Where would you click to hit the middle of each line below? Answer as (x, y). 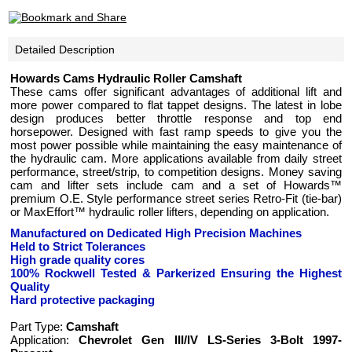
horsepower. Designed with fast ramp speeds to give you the (176, 132)
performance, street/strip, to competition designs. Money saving (176, 172)
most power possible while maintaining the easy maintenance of (176, 145)
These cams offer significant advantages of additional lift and (176, 92)
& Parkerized (179, 273)
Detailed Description (63, 49)
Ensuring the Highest (281, 273)
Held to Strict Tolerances (78, 246)
